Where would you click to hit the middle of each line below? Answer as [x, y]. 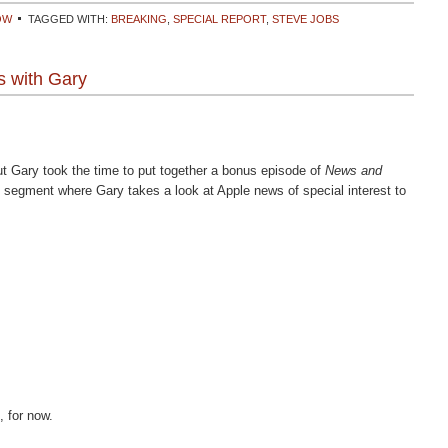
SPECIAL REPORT [219, 19]
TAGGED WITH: [69, 19]
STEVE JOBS [305, 19]
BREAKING [139, 19]
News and [353, 170]
